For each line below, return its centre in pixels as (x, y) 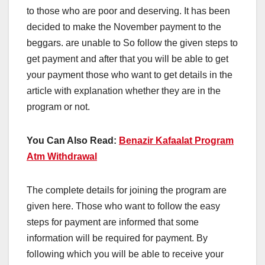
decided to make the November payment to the (124, 27)
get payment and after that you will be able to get (127, 59)
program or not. (58, 106)
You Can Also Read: (73, 140)
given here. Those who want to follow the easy (123, 206)
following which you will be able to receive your (125, 254)
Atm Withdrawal (62, 156)
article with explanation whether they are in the (124, 91)
